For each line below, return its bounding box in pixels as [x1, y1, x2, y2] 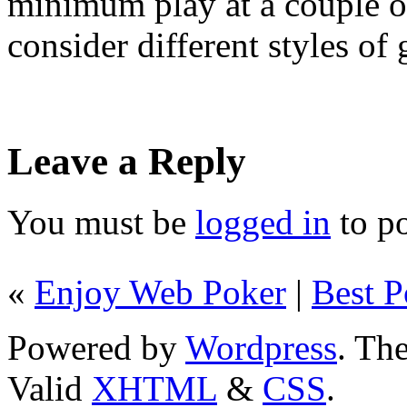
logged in [195, 202, 331, 242]
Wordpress [185, 327, 337, 367]
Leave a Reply [7, 139, 246, 183]
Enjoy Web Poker [35, 272, 286, 312]
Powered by [7, 327, 185, 367]
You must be [7, 202, 195, 242]
